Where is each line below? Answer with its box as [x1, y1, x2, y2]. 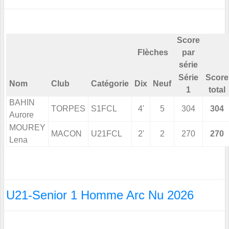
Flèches [138, 48, 168, 57]
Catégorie [91, 79, 129, 88]
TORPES [51, 104, 85, 113]
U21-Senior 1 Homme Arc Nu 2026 [6, 188, 194, 202]
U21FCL [91, 129, 122, 139]
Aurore [9, 110, 34, 120]
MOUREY [9, 123, 45, 132]
